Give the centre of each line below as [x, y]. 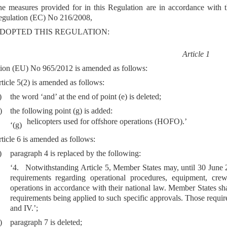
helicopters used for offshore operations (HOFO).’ [107, 122]
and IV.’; [24, 208]
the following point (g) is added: [61, 111]
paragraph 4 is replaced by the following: [75, 154]
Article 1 [196, 54]
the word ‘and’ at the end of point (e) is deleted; [85, 97]
